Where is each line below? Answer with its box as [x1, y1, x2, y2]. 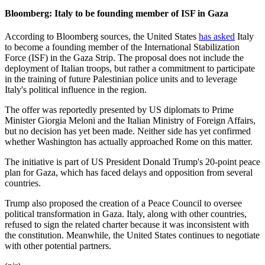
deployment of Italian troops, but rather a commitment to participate [5, 63, 255, 74]
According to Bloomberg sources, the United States [5, 31, 199, 42]
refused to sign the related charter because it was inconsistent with [5, 219, 249, 230]
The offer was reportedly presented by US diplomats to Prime [5, 105, 234, 115]
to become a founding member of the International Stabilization [5, 42, 240, 53]
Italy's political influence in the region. [5, 85, 147, 95]
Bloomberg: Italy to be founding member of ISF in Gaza [5, 8, 228, 19]
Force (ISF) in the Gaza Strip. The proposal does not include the [5, 53, 244, 63]
